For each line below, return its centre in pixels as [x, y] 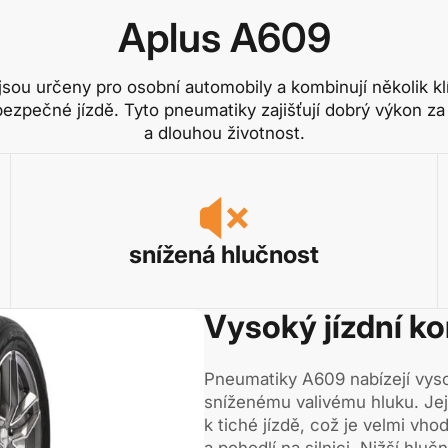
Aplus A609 [224, 37]
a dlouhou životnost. [224, 132]
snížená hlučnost [223, 254]
